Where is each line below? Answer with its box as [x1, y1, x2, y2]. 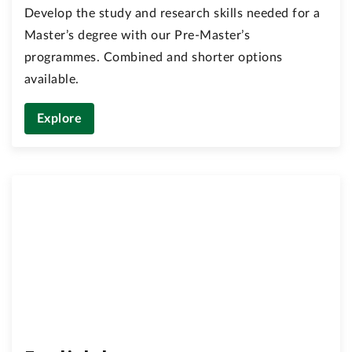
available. [24, 72, 79, 86]
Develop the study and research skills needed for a [24, 6, 321, 20]
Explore [37, 112, 82, 125]
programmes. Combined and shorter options [24, 50, 283, 64]
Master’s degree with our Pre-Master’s [24, 28, 251, 42]
